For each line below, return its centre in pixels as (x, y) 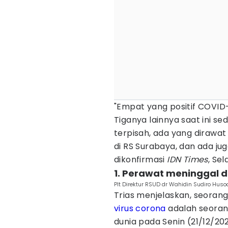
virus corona (140, 208)
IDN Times (188, 160)
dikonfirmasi (141, 160)
